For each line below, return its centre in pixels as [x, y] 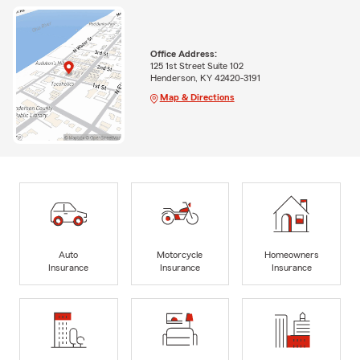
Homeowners [291, 254]
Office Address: [183, 53]
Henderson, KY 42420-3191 [205, 78]
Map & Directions [197, 97]
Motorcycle [180, 254]
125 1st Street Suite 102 [196, 65]
